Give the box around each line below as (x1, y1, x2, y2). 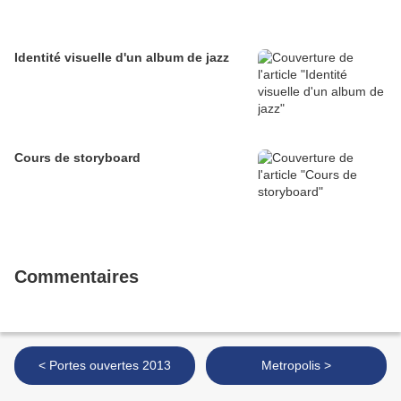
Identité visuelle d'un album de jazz (14, 50, 229, 65)
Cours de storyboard (14, 150, 141, 166)
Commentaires (14, 267, 139, 287)
